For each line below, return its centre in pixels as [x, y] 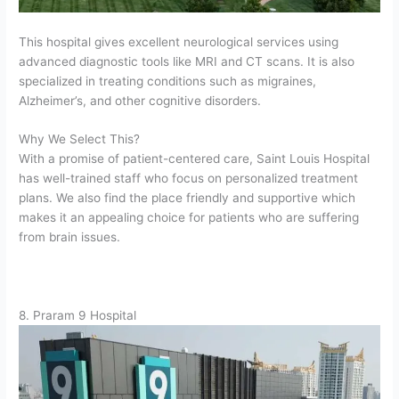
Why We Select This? [80, 139]
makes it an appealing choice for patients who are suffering [189, 218]
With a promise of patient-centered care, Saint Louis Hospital [195, 159]
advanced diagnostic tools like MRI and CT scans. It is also [187, 61]
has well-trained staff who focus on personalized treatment [189, 179]
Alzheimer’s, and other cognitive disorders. [140, 100]
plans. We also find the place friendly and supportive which [187, 198]
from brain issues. [70, 237]
